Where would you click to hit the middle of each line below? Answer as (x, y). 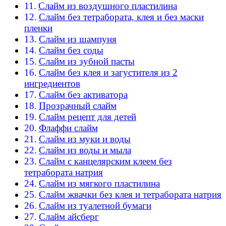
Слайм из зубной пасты (87, 62)
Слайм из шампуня (77, 39)
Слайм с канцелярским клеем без (105, 161)
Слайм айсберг (69, 217)
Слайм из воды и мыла (85, 150)
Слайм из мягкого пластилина (99, 184)
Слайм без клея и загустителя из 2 (108, 73)
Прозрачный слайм (77, 106)
